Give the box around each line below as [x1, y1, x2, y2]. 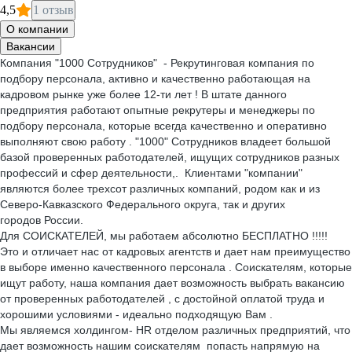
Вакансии [6, 40, 55, 53]
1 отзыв [33, 3, 74, 16]
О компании [6, 23, 68, 35]
